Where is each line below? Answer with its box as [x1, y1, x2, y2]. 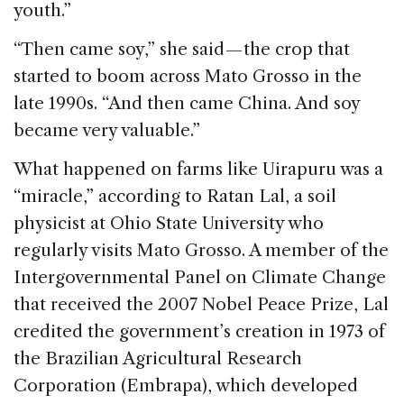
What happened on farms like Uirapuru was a [14, 159, 383, 180]
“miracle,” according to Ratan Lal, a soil [14, 186, 336, 207]
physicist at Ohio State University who [14, 213, 324, 234]
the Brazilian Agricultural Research [14, 348, 302, 370]
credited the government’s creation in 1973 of [14, 321, 385, 343]
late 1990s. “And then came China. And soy [14, 93, 360, 115]
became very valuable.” [14, 120, 200, 142]
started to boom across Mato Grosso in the [14, 66, 362, 87]
